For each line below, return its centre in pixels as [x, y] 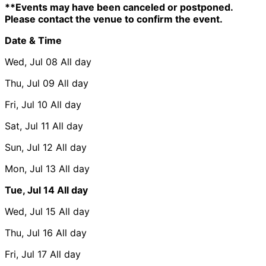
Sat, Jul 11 [27, 126]
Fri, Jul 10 [26, 104]
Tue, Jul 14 [30, 190]
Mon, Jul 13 [30, 168]
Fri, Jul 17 [26, 254]
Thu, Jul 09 [30, 83]
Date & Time [33, 40]
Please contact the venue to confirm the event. [114, 19]
